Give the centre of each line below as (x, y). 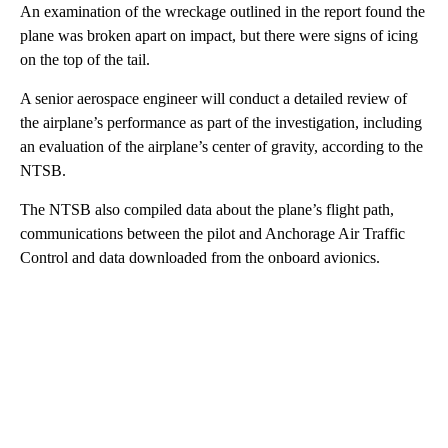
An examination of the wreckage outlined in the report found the (222, 11)
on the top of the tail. (85, 59)
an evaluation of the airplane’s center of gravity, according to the (221, 146)
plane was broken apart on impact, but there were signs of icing (219, 35)
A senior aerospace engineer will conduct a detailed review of (213, 98)
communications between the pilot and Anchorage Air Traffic (212, 233)
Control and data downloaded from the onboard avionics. (200, 257)
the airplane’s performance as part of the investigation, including (221, 122)
